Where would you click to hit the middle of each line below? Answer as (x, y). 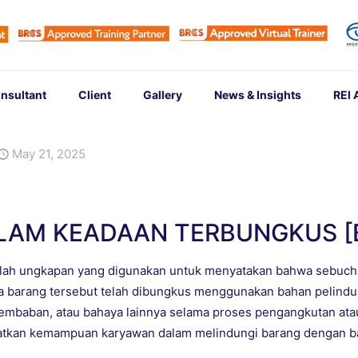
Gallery (162, 95)
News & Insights (257, 95)
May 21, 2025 (49, 154)
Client (94, 95)
